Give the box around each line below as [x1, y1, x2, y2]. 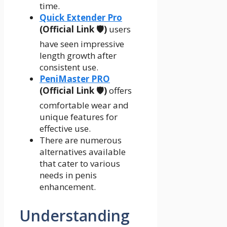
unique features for [40, 111, 118, 123]
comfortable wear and [40, 99, 129, 111]
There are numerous [40, 134, 122, 146]
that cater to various [40, 158, 120, 170]
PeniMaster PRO [40, 73, 110, 85]
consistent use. [40, 61, 98, 73]
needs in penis [40, 169, 97, 181]
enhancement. [40, 181, 96, 193]
